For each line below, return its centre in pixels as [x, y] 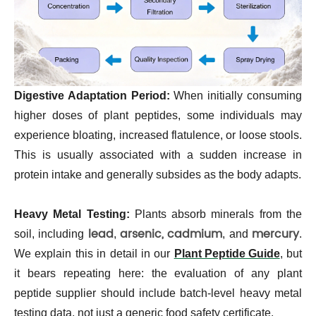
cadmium [195, 235]
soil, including [51, 234]
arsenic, [142, 235]
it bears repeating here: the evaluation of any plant [158, 274]
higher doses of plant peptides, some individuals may [158, 116]
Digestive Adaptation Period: [92, 96]
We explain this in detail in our [94, 254]
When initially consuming [236, 96]
